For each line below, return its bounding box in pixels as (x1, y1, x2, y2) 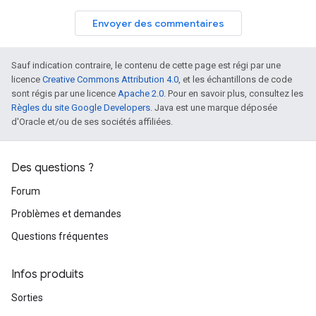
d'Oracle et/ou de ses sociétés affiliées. (11, 116, 173, 127)
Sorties (11, 292, 43, 303)
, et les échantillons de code (178, 74, 292, 85)
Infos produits (11, 267, 84, 281)
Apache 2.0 (118, 88, 164, 99)
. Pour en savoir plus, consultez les (164, 88, 303, 99)
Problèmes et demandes (11, 208, 121, 219)
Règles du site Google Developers (11, 102, 150, 113)
